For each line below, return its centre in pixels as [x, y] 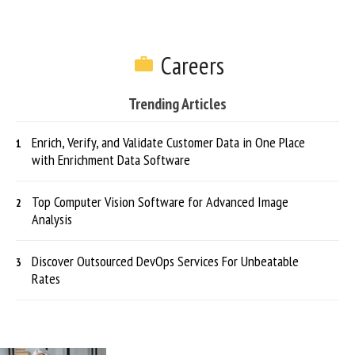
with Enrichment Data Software [111, 160]
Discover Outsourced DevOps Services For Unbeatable [165, 261]
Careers [190, 66]
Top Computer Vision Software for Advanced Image [160, 202]
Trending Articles [177, 104]
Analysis [52, 219]
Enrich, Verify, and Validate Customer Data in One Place [168, 143]
